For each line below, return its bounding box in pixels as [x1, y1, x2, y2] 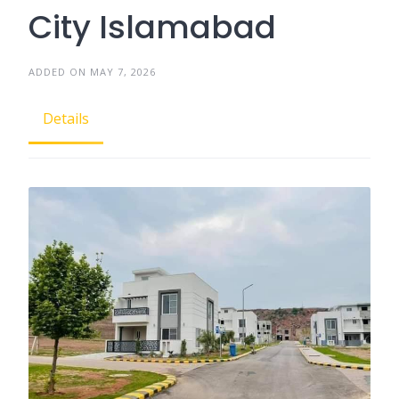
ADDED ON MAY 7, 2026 [28, 65, 156, 79]
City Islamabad [28, 4, 276, 51]
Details [43, 109, 89, 129]
